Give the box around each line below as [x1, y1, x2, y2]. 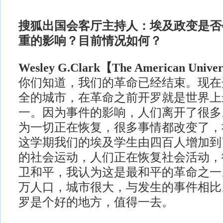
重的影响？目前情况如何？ [18, 34, 162, 47]
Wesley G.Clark [18, 61, 100, 74]
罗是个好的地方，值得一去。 [18, 196, 174, 209]
